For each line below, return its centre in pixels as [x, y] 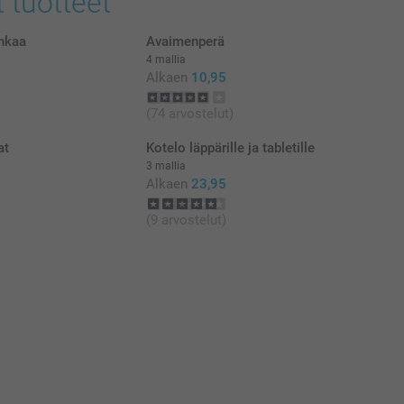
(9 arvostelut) [186, 220]
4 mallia [165, 59]
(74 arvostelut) [189, 113]
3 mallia [165, 165]
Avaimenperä [185, 41]
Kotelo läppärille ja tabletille [230, 147]
